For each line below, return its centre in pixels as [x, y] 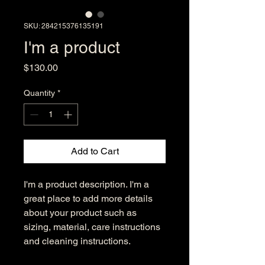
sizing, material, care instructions [92, 227]
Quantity [39, 93]
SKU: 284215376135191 [64, 26]
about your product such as [80, 213]
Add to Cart [95, 151]
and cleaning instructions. [77, 241]
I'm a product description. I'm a [86, 184]
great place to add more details [88, 198]
